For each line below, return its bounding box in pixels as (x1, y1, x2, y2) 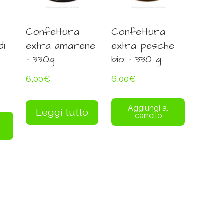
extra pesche (111, 38, 175, 53)
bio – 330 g (111, 52, 162, 66)
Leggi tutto (36, 107, 89, 119)
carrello (134, 111, 162, 121)
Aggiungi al (128, 103, 169, 113)
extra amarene (26, 38, 96, 53)
